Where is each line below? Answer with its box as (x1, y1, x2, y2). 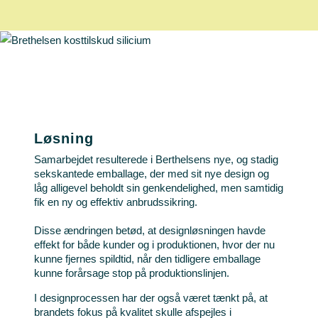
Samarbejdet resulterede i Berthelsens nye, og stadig (33, 153, 278, 165)
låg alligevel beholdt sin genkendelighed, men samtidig (33, 181, 283, 194)
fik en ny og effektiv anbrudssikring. (33, 195, 197, 208)
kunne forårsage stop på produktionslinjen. (33, 266, 229, 279)
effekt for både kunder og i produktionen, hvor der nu (33, 238, 275, 251)
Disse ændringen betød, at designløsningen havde (33, 224, 265, 236)
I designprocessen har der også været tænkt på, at (33, 291, 268, 304)
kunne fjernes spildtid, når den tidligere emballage (33, 252, 261, 265)
